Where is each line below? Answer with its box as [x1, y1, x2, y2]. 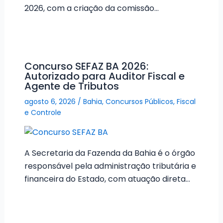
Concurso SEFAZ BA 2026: [24, 59, 148, 73]
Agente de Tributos [24, 79, 119, 93]
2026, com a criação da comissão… [24, 2, 159, 14]
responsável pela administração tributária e [24, 160, 196, 172]
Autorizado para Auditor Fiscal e [24, 69, 185, 83]
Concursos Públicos [105, 96, 173, 107]
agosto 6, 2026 [24, 96, 78, 107]
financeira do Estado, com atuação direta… [24, 173, 190, 185]
